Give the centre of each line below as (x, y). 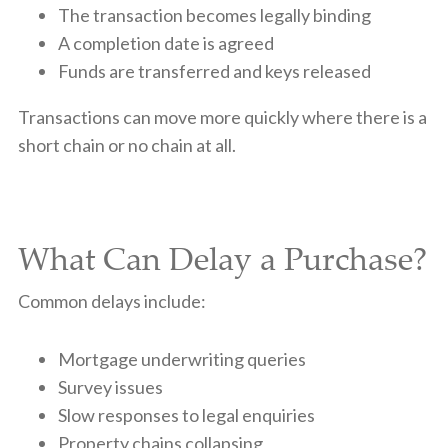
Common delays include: (111, 300)
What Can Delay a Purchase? (222, 257)
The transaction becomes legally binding (214, 14)
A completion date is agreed (165, 42)
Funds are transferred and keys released (214, 70)
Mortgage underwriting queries (181, 358)
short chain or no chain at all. (126, 144)
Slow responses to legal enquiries (186, 414)
